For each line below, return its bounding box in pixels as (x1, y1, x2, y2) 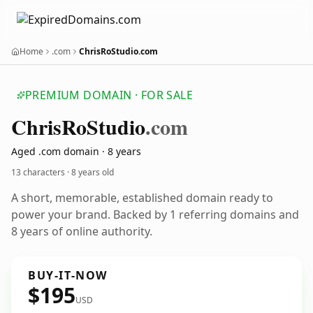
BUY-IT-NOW (28, 268, 108, 283)
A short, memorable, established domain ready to (11, 190, 273, 205)
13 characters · (11, 166, 71, 178)
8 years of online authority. (11, 224, 152, 239)
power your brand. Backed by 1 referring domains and (11, 207, 299, 222)
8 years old (71, 166, 114, 178)
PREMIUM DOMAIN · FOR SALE (25, 87, 193, 103)
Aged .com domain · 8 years (11, 145, 141, 158)
